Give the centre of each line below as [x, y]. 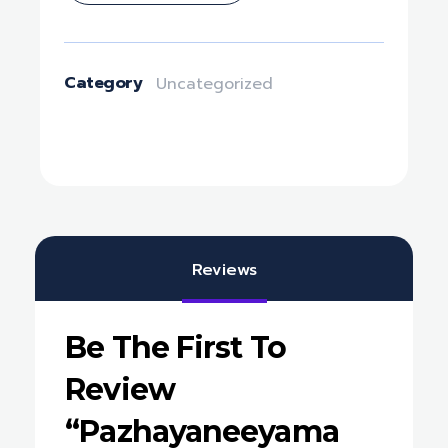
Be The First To [175, 348]
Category [103, 82]
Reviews [224, 269]
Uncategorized [215, 84]
